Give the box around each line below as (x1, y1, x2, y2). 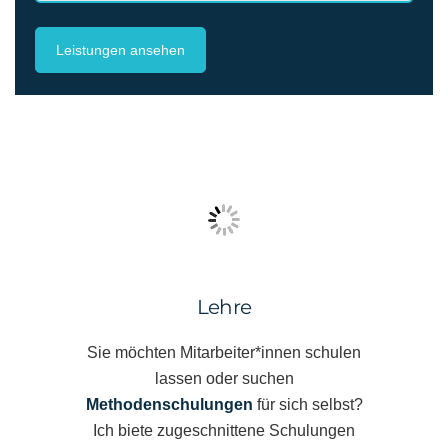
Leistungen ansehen (56, 42, 185, 58)
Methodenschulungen (85, 395, 253, 413)
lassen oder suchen (154, 369, 294, 387)
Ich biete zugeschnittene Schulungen (93, 421, 355, 439)
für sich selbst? (252, 395, 363, 413)
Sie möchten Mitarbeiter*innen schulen (87, 343, 361, 361)
